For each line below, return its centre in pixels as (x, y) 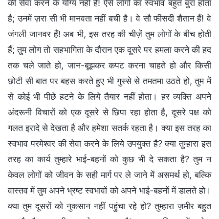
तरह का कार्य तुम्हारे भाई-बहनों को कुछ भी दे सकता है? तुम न (109, 159)
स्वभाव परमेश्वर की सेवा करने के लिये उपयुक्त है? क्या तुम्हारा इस (109, 143)
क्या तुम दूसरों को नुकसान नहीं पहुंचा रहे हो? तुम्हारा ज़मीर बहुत (109, 206)
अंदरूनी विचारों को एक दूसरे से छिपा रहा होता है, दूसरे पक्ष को (109, 112)
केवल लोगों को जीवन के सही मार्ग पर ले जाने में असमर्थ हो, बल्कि (109, 175)
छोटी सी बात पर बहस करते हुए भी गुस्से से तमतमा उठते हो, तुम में (109, 81)
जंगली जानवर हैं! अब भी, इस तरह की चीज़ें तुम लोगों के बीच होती (109, 34)
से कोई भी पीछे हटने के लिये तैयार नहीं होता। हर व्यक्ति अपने (109, 96)
